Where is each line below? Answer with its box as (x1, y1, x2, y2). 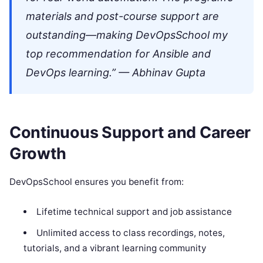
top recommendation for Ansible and (26, 47, 211, 60)
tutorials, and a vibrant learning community (23, 242, 207, 254)
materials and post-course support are (26, 9, 219, 22)
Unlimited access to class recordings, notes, (36, 227, 225, 239)
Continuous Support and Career (9, 123, 251, 143)
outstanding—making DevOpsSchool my (26, 28, 228, 41)
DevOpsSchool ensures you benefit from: (9, 176, 184, 188)
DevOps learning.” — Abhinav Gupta (26, 66, 205, 79)
